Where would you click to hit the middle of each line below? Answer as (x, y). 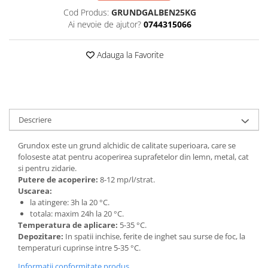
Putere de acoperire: (58, 179)
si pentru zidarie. (47, 168)
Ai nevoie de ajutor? (104, 24)
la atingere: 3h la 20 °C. (70, 202)
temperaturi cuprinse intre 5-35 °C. (79, 248)
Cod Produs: (86, 12)
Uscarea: (35, 191)
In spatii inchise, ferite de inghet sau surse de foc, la (154, 236)
